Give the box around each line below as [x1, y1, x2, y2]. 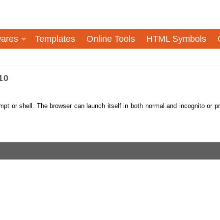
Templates [35, 34, 75, 44]
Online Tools [86, 34, 135, 44]
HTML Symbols [146, 34, 206, 44]
